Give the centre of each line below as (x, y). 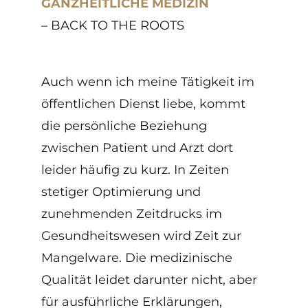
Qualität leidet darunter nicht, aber (149, 279)
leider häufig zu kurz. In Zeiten (135, 169)
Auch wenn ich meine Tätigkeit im (148, 81)
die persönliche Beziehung (124, 125)
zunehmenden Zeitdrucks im (132, 213)
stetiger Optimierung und (121, 191)
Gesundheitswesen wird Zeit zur (141, 235)
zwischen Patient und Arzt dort (137, 147)
